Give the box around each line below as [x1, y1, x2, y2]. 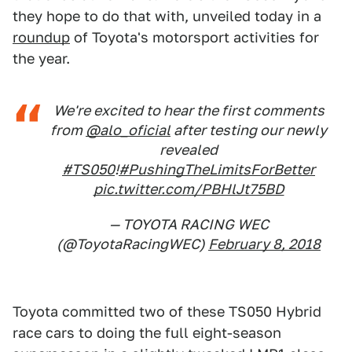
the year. [13, 50, 70, 67]
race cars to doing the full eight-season [13, 324, 281, 341]
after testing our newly [170, 122, 327, 138]
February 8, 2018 [208, 236, 321, 252]
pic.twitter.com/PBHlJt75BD [93, 181, 284, 197]
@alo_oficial [86, 122, 170, 138]
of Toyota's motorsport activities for [70, 29, 319, 46]
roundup [13, 29, 70, 46]
